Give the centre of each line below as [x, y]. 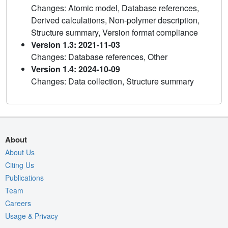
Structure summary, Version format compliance [115, 33]
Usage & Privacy [32, 216]
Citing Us [20, 165]
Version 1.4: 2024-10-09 [76, 69]
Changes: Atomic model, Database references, [115, 8]
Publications [24, 178]
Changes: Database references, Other [99, 57]
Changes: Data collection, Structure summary [112, 81]
